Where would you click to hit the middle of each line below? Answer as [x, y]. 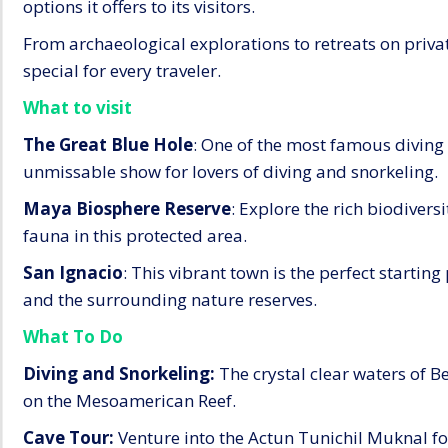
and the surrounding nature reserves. [170, 299]
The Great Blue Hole [108, 144]
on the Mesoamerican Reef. [129, 400]
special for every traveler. [122, 70]
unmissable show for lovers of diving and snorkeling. [230, 171]
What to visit [77, 107]
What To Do [73, 336]
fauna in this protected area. [135, 235]
